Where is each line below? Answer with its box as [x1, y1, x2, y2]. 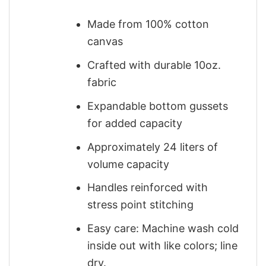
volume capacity [87, 157, 169, 170]
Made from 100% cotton [87, 18, 209, 31]
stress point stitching [87, 198, 194, 211]
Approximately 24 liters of [87, 140, 218, 153]
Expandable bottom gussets [87, 99, 228, 112]
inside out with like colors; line [87, 239, 237, 252]
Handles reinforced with [87, 181, 208, 194]
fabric [87, 76, 116, 89]
